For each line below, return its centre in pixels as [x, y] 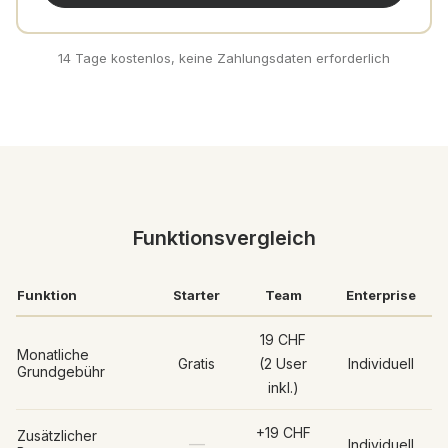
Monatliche [53, 354]
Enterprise [381, 295]
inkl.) [283, 387]
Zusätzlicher [57, 435]
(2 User [283, 363]
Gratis [196, 363]
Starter [196, 295]
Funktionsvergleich [224, 238]
